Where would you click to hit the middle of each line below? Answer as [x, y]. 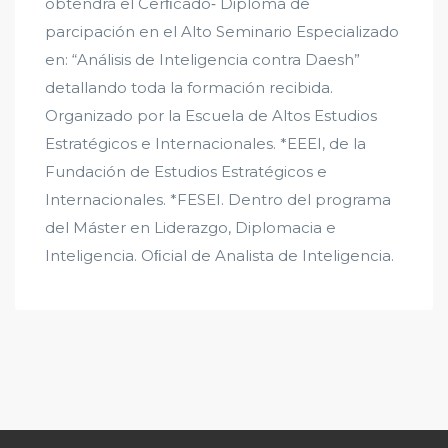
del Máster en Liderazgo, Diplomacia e [190, 228]
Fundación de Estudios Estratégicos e [186, 172]
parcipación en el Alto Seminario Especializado [222, 32]
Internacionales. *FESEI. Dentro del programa [218, 200]
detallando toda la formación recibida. [189, 88]
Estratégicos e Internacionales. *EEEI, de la [205, 144]
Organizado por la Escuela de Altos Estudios [211, 116]
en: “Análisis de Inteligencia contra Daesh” [202, 60]
